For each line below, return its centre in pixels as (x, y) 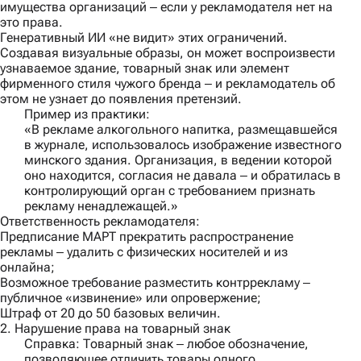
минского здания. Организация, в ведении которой (178, 160)
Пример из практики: (87, 114)
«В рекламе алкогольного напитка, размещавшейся (181, 130)
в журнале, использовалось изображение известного (183, 145)
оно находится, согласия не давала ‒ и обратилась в (183, 176)
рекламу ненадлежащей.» (101, 206)
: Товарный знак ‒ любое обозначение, (192, 344)
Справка (50, 344)
